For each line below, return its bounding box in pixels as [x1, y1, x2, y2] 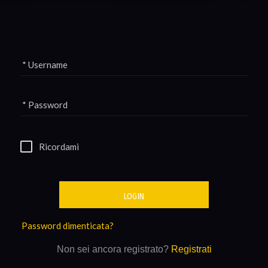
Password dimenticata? [21, 220, 114, 232]
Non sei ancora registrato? [56, 244, 171, 255]
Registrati [170, 244, 212, 255]
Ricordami [38, 141, 79, 153]
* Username [22, 59, 68, 71]
